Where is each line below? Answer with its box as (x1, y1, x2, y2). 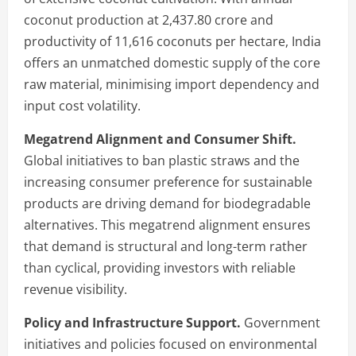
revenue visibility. (24, 280, 127, 298)
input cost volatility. (24, 96, 141, 114)
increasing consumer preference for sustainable (24, 172, 312, 191)
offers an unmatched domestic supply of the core (24, 53, 320, 72)
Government (241, 313, 320, 331)
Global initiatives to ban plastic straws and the (24, 151, 300, 169)
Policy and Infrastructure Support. (24, 313, 241, 331)
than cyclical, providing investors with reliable (24, 258, 296, 277)
